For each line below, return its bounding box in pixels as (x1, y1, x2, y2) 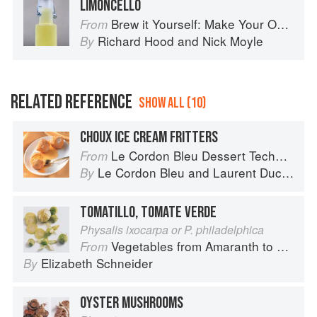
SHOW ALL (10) (139, 94, 206, 113)
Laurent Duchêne (213, 163, 282, 182)
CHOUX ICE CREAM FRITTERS (80, 127, 218, 148)
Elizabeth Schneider (41, 254, 153, 272)
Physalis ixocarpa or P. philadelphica (80, 221, 264, 238)
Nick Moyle (202, 32, 263, 50)
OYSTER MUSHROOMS (80, 293, 183, 313)
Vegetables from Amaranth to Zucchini (111, 237, 277, 255)
